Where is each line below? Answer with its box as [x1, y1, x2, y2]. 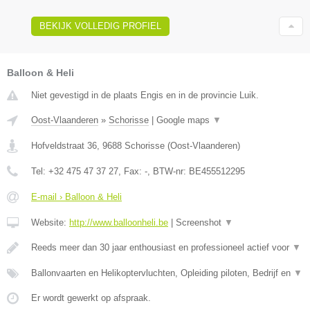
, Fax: [118, 165, 145, 176]
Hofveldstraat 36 [31, 140, 97, 151]
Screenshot [176, 217, 224, 228]
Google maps [156, 114, 212, 125]
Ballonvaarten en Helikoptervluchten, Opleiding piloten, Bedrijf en [31, 267, 293, 278]
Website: [31, 217, 69, 228]
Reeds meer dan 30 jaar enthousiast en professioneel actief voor [31, 241, 292, 253]
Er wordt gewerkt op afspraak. [31, 292, 151, 303]
